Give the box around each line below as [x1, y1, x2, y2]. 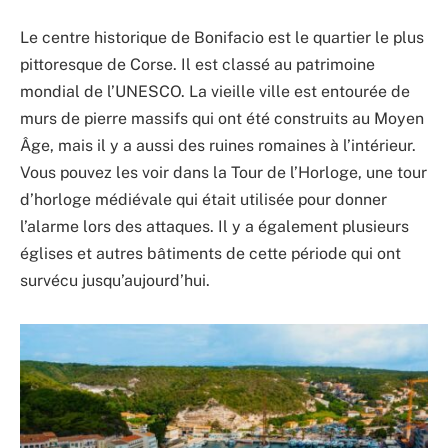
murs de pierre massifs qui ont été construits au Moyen [20, 108, 424, 128]
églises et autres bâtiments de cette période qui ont [20, 243, 401, 263]
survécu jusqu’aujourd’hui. [20, 270, 210, 290]
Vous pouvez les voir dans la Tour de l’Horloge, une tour [20, 162, 427, 182]
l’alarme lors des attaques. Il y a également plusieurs [20, 216, 409, 236]
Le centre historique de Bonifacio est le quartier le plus [20, 27, 424, 47]
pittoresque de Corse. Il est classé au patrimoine [20, 54, 375, 74]
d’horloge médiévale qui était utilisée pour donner [20, 189, 387, 209]
